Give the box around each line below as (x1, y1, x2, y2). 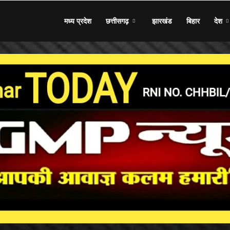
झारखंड (152, 16, 172, 26)
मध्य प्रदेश (64, 16, 91, 26)
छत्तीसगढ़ (106, 16, 129, 26)
